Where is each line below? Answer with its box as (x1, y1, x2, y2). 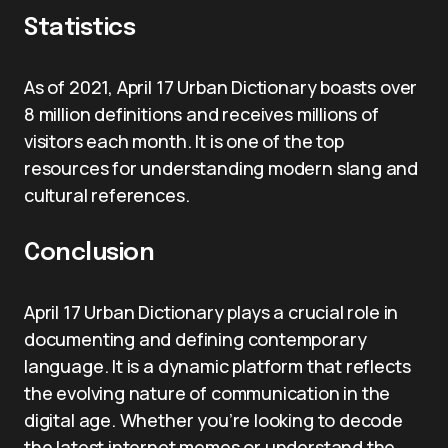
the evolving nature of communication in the (24, 381, 391, 405)
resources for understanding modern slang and (24, 156, 419, 180)
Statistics (24, 16, 136, 41)
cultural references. (24, 183, 190, 207)
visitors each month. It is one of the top (24, 129, 344, 153)
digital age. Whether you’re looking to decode (24, 408, 403, 432)
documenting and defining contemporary (24, 327, 367, 351)
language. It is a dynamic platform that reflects (24, 354, 411, 378)
